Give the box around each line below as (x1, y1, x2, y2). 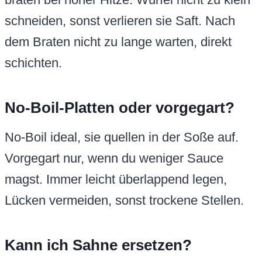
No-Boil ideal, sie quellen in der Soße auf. (5, 130, 239, 145)
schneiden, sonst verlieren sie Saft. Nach (5, 13, 235, 29)
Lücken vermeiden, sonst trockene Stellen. (5, 193, 244, 208)
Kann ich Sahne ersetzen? (5, 236, 192, 254)
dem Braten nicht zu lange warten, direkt (5, 35, 232, 50)
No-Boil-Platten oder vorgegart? (5, 99, 235, 117)
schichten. (5, 56, 62, 71)
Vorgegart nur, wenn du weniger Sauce (5, 151, 223, 166)
